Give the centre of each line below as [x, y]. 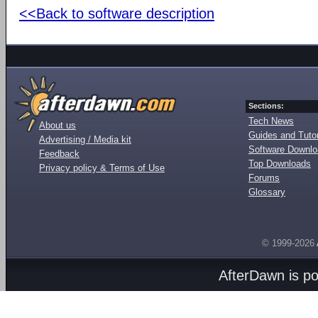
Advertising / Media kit [85, 139]
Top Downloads [280, 163]
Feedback [59, 153]
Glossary [267, 192]
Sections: [266, 105]
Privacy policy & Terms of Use [102, 168]
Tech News [271, 121]
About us [57, 125]
